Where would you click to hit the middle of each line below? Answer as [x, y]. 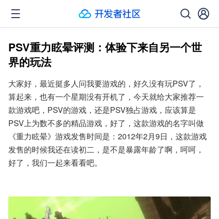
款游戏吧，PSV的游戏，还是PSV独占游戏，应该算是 [102, 110]
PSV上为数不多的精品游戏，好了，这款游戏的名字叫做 [106, 123]
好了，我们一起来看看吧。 [55, 163]
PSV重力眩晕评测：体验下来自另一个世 [105, 47]
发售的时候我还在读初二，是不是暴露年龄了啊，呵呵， [106, 149]
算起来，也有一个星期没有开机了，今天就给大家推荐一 [106, 97]
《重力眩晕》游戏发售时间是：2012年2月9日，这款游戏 [108, 136]
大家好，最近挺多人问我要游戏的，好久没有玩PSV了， [106, 83]
